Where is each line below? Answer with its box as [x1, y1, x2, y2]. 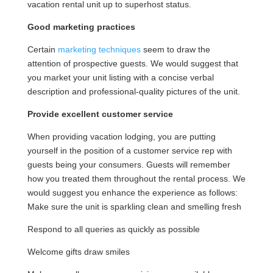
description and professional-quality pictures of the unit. [27, 87, 240, 96]
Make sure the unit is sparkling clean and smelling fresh [27, 202, 241, 211]
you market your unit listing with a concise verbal [27, 73, 214, 82]
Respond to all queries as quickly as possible [27, 224, 200, 234]
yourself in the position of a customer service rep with [27, 146, 232, 155]
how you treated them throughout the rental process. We [27, 174, 246, 183]
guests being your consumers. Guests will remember [27, 160, 230, 169]
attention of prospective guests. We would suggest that [27, 58, 238, 68]
